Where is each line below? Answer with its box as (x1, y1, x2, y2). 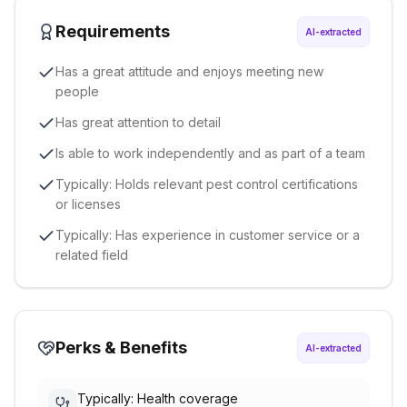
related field (55, 247, 128, 263)
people (55, 84, 99, 99)
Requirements (55, 22, 170, 41)
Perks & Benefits (55, 338, 187, 357)
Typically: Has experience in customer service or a (55, 227, 360, 243)
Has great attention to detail (55, 114, 221, 130)
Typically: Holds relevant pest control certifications (55, 176, 358, 192)
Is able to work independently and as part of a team (55, 145, 365, 161)
